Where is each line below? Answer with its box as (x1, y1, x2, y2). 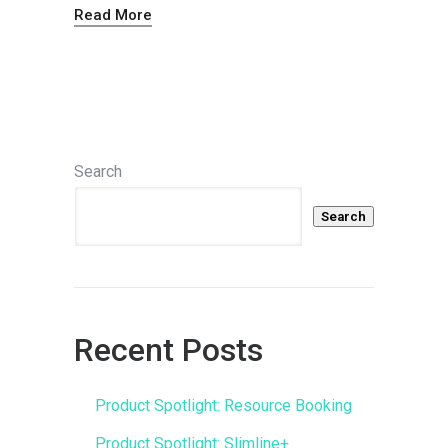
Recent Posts (74, 331, 263, 370)
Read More (74, 6, 152, 25)
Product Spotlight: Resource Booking (94, 396, 352, 416)
